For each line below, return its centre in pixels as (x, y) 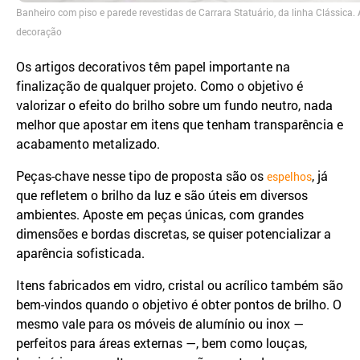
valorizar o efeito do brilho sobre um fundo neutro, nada (174, 105)
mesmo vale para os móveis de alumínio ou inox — (160, 324)
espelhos (289, 177)
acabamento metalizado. (88, 144)
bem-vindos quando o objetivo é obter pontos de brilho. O (179, 305)
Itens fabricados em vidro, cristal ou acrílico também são (180, 285)
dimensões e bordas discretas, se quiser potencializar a (174, 234)
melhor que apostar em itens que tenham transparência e (180, 125)
